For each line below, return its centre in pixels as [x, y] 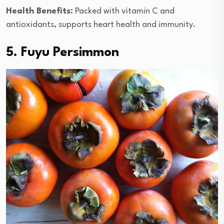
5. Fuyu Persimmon [62, 53]
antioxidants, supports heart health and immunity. [101, 25]
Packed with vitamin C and [124, 11]
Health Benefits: [39, 11]
